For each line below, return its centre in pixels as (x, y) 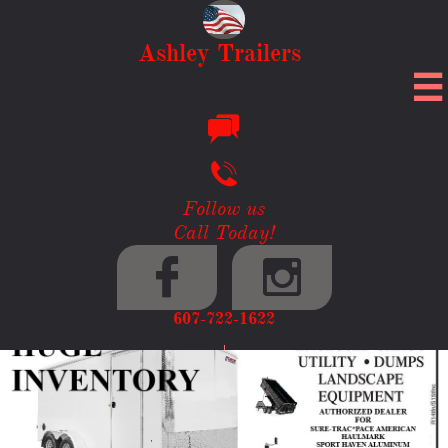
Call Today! (224, 232)
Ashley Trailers (219, 53)
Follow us (224, 208)
